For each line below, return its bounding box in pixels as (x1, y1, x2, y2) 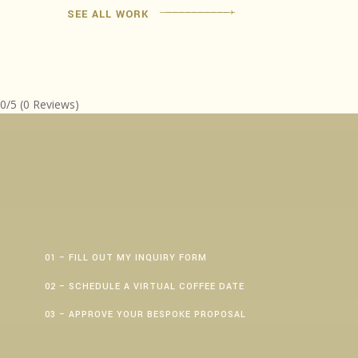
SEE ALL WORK (66, 7, 149, 22)
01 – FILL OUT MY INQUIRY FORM (45, 252, 207, 265)
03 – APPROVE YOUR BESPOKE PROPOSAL (45, 308, 246, 321)
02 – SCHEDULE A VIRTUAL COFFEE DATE (45, 280, 245, 292)
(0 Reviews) (20, 97, 79, 113)
